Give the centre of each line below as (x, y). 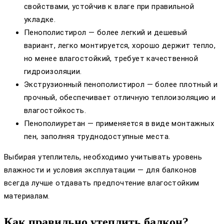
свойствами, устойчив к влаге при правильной (109, 7)
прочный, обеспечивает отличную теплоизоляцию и (120, 98)
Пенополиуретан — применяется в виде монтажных (119, 124)
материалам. (27, 196)
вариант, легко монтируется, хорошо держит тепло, (120, 46)
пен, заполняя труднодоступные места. (97, 137)
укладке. (40, 20)
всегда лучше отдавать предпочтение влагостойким (102, 183)
